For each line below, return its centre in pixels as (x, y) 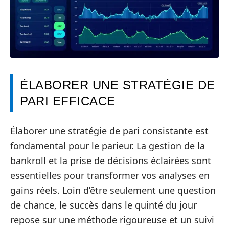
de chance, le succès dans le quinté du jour (104, 205)
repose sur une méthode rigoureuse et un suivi (112, 220)
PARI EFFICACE (68, 101)
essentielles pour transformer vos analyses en (110, 175)
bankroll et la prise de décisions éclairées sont (111, 160)
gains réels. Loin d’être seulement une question (113, 190)
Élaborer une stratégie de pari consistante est (109, 131)
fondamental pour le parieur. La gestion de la (108, 145)
